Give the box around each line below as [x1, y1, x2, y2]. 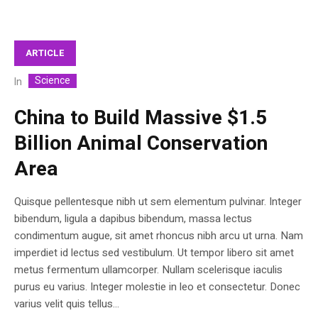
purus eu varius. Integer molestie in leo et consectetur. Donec [14, 278, 300, 295]
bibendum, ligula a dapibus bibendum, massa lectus [14, 210, 252, 226]
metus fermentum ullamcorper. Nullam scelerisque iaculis [14, 261, 283, 278]
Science [35, 72, 70, 88]
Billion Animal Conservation [14, 128, 268, 158]
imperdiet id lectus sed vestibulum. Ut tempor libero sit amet [14, 244, 294, 261]
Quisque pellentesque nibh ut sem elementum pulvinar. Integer [14, 193, 302, 209]
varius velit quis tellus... [14, 295, 119, 312]
